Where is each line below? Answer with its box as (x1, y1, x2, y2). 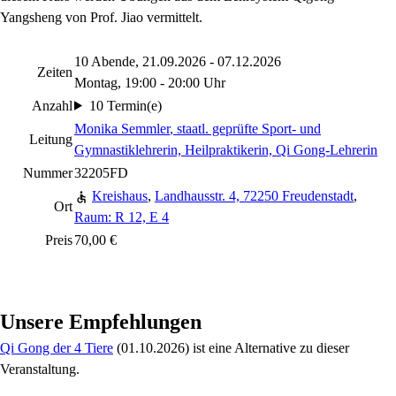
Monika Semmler (74, 120, 170, 136)
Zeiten (37, 64, 72, 80)
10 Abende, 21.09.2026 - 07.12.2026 (74, 53, 281, 69)
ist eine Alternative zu (189, 339, 316, 355)
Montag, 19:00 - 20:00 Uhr (74, 74, 225, 90)
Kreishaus (92, 187, 148, 203)
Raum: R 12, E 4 (74, 209, 169, 225)
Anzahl (32, 97, 72, 113)
